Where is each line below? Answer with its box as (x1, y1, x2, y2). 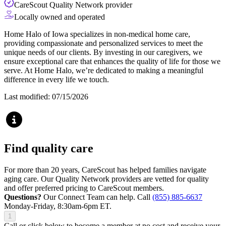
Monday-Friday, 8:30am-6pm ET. (4, 202, 111, 211)
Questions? (4, 193, 41, 202)
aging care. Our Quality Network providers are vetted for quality (4, 175, 209, 184)
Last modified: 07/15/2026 (4, 92, 88, 101)
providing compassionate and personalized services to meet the (4, 39, 203, 48)
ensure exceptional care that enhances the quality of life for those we (4, 57, 220, 66)
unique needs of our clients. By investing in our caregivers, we (4, 48, 202, 57)
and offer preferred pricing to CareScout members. (4, 184, 164, 193)
